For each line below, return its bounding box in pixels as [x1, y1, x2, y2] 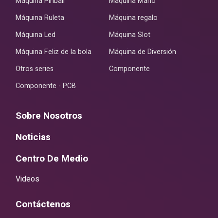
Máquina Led [16, 29, 55, 40]
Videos [16, 173, 39, 185]
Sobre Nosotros [16, 109, 82, 123]
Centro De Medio [16, 151, 88, 165]
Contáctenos [16, 197, 71, 211]
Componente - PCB [16, 80, 76, 91]
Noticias [16, 130, 51, 144]
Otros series [16, 63, 54, 74]
